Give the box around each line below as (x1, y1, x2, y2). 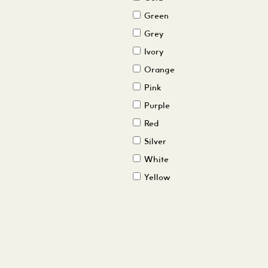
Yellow (142, 174, 170, 182)
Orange (142, 66, 175, 74)
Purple (142, 102, 170, 110)
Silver (142, 138, 166, 146)
